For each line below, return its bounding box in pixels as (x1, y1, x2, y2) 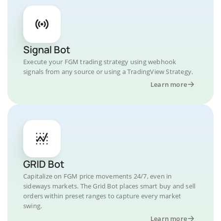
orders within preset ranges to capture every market (23, 191, 182, 200)
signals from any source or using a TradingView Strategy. (23, 67, 193, 76)
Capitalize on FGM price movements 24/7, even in (23, 172, 172, 181)
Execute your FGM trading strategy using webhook (23, 57, 177, 66)
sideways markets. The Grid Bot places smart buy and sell (23, 182, 196, 190)
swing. (23, 201, 42, 210)
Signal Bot (23, 43, 70, 56)
